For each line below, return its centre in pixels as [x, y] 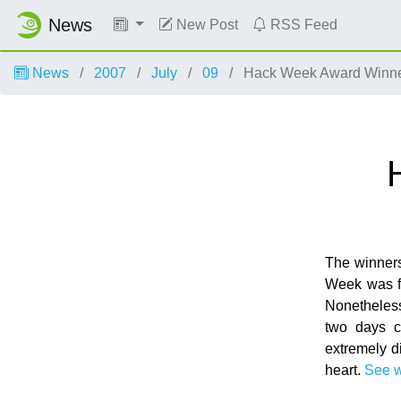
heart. [345, 370]
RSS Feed [302, 25]
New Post [205, 25]
